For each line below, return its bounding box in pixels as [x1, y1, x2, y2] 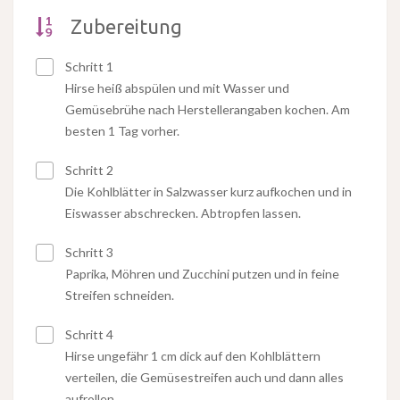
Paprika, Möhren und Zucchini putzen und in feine [65, 266, 339, 282]
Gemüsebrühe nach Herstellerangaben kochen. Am [65, 102, 350, 118]
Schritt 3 [62, 245, 113, 261]
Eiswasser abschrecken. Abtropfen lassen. [65, 205, 301, 221]
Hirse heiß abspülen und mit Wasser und [65, 80, 289, 96]
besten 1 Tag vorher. [65, 123, 179, 139]
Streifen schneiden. [65, 287, 174, 304]
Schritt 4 [62, 327, 113, 343]
